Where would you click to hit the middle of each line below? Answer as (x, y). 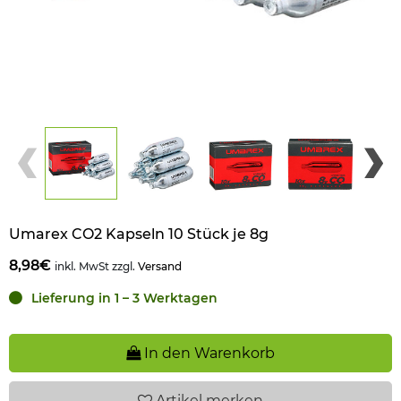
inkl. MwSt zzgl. (96, 266)
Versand (160, 266)
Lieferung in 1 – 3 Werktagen (124, 299)
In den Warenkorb (209, 353)
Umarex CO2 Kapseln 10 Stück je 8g (139, 234)
